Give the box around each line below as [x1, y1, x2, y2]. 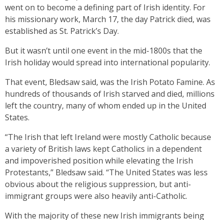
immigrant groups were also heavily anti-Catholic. [5, 191, 189, 201]
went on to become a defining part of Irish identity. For [5, 2, 205, 13]
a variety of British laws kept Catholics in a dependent [5, 143, 202, 154]
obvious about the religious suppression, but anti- [5, 179, 191, 190]
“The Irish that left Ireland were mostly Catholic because [5, 132, 211, 142]
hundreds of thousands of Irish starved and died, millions [5, 88, 215, 99]
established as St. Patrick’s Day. [5, 26, 121, 36]
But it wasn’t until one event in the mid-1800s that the [5, 45, 202, 56]
